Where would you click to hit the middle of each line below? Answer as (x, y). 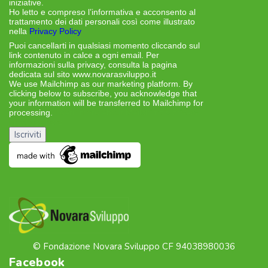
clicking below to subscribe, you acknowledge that (103, 94)
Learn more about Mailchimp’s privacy (127, 113)
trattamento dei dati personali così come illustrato (102, 22)
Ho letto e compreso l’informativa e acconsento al (102, 12)
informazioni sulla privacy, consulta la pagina (93, 65)
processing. (32, 113)
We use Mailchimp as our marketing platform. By (101, 84)
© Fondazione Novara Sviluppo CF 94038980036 (134, 247)
